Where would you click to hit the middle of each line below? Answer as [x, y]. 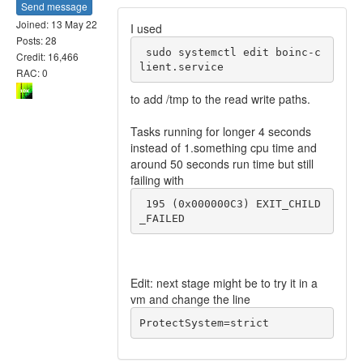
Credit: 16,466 [47, 56]
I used [146, 28]
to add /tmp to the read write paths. [220, 99]
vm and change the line [190, 299]
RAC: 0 [32, 72]
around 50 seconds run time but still [222, 164]
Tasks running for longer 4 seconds [221, 131]
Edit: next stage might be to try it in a [224, 283]
